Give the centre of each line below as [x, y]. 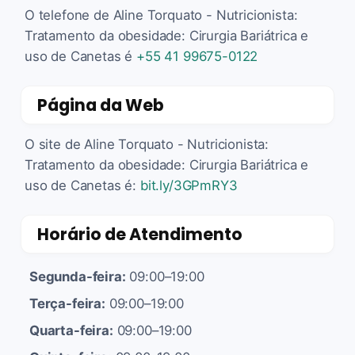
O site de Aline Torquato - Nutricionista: [147, 144]
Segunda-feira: [78, 276]
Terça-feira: [67, 303]
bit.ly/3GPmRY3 [189, 185]
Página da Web [101, 105]
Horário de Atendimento [140, 234]
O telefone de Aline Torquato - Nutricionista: [161, 15]
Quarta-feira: [71, 330]
